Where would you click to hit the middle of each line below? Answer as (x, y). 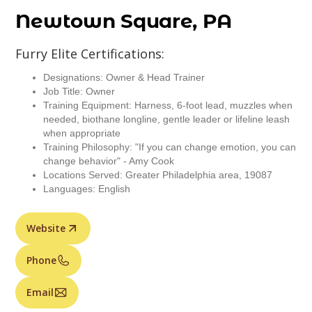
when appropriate (82, 133)
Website (46, 228)
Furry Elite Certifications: (90, 54)
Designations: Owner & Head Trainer (124, 77)
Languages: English (87, 189)
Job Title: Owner (79, 91)
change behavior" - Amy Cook (109, 161)
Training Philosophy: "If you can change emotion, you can (170, 147)
